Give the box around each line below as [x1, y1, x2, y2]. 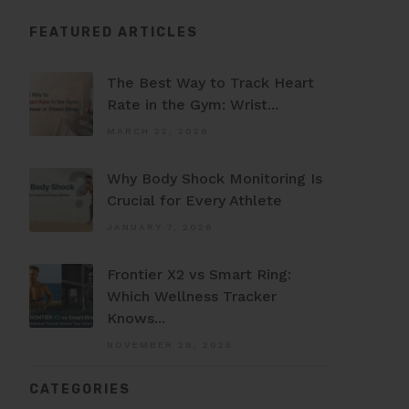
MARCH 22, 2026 [107, 125, 209, 136]
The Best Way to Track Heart [107, 73, 315, 91]
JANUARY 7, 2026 [107, 221, 214, 232]
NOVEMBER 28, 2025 [107, 339, 233, 350]
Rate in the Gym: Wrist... [107, 95, 279, 113]
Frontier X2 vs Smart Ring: [107, 265, 292, 283]
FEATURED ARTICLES [29, 24, 199, 40]
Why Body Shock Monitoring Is [107, 169, 323, 187]
